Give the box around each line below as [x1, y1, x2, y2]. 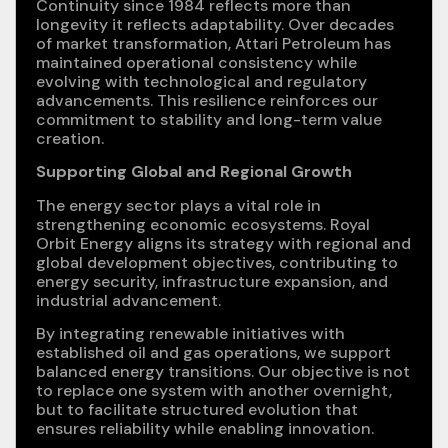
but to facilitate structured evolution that [36, 399, 358, 421]
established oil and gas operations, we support [36, 342, 391, 364]
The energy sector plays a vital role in [36, 194, 321, 216]
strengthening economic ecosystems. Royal [36, 213, 370, 235]
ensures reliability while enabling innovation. [36, 418, 374, 440]
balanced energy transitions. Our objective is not [36, 361, 410, 383]
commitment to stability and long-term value [36, 109, 382, 131]
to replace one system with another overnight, [36, 380, 392, 402]
